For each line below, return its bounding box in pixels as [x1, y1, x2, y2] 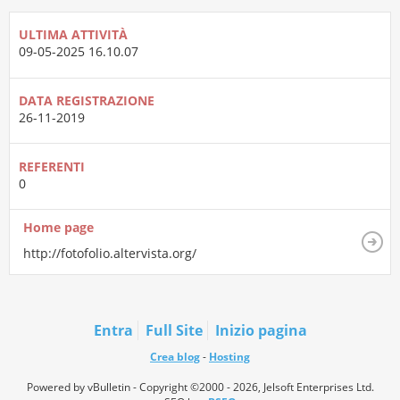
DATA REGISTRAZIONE [19, 91, 154, 109]
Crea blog [150, 348, 200, 364]
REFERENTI [19, 157, 85, 175]
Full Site [145, 320, 203, 340]
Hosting [209, 348, 250, 364]
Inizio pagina [214, 320, 307, 340]
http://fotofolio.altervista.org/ [23, 244, 196, 262]
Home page [23, 219, 94, 237]
